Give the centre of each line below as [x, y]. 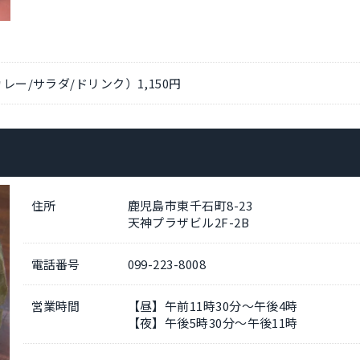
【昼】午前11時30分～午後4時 [213, 305]
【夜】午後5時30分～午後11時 [213, 322]
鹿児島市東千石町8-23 [190, 205]
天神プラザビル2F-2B [188, 222]
